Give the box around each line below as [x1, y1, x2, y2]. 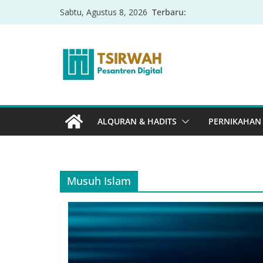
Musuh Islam [67, 174, 131, 188]
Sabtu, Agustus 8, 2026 [60, 6, 147, 18]
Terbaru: [152, 6, 186, 18]
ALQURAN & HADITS [97, 116, 177, 127]
